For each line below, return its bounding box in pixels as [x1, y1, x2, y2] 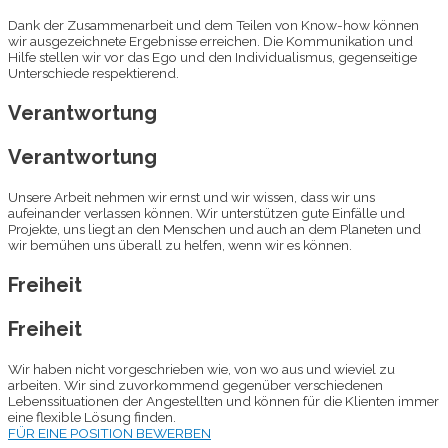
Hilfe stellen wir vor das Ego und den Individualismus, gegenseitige [8, 48, 417, 65]
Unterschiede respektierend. [8, 64, 179, 81]
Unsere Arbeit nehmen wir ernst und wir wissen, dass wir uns [8, 188, 375, 205]
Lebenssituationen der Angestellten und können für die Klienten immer [8, 392, 439, 409]
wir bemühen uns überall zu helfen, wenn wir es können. [8, 236, 352, 253]
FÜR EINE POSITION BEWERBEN [8, 424, 211, 441]
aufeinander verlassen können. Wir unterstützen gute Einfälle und [8, 204, 405, 221]
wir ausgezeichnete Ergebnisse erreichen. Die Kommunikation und [8, 32, 413, 49]
